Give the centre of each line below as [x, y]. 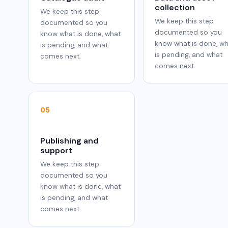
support [56, 151]
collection [175, 8]
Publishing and [70, 141]
